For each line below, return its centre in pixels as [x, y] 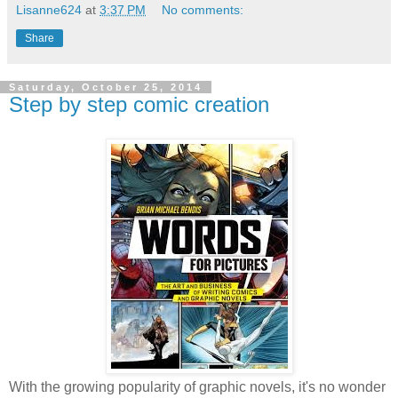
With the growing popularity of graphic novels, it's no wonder [197, 386]
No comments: [203, 10]
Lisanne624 [49, 10]
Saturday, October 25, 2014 [106, 88]
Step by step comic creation [139, 105]
